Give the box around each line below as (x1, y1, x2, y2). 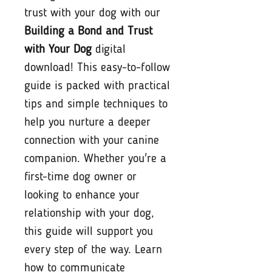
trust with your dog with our (24, 7, 160, 19)
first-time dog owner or (24, 171, 137, 183)
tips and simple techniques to (24, 98, 168, 110)
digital (92, 43, 126, 56)
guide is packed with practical (24, 80, 170, 92)
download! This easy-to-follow (24, 61, 170, 74)
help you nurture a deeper (24, 116, 151, 129)
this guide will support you (24, 225, 153, 238)
